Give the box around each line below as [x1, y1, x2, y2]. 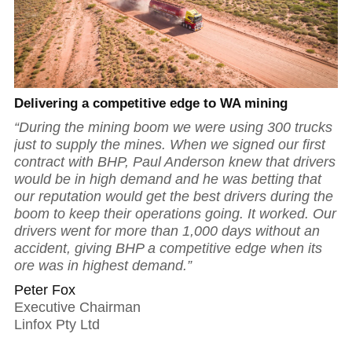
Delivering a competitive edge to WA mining [14, 95, 288, 112]
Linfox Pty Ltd [14, 317, 100, 333]
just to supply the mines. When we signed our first [14, 137, 325, 153]
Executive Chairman [14, 299, 141, 316]
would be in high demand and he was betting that [14, 171, 321, 188]
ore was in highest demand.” [14, 258, 192, 274]
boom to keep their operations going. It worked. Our [14, 206, 336, 222]
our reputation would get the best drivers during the [14, 189, 333, 205]
